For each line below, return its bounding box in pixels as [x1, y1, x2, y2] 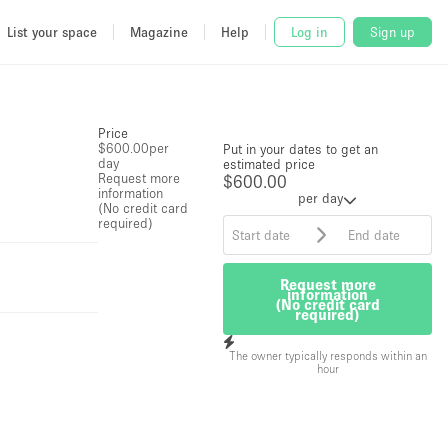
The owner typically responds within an [228, 348, 427, 362]
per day [298, 190, 344, 206]
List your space [7, 23, 97, 40]
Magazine [130, 23, 188, 40]
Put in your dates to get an [223, 141, 379, 157]
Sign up [370, 24, 415, 40]
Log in [291, 24, 328, 40]
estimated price [223, 156, 316, 172]
